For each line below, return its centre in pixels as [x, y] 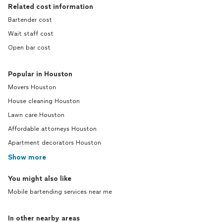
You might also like [40, 179]
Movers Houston [32, 87]
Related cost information [51, 7]
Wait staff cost [31, 34]
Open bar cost [29, 48]
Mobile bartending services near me [60, 192]
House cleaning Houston [44, 101]
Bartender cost [30, 20]
